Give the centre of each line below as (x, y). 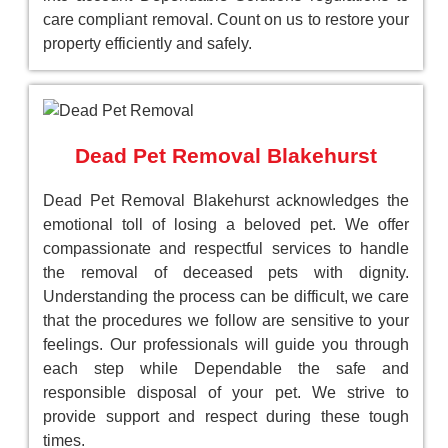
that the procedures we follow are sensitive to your (226, 321)
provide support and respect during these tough (226, 417)
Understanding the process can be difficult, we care (226, 297)
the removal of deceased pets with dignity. (226, 273)
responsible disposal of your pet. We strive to (226, 393)
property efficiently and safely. (147, 44)
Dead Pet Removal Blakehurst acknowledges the (226, 201)
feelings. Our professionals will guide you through (226, 345)
